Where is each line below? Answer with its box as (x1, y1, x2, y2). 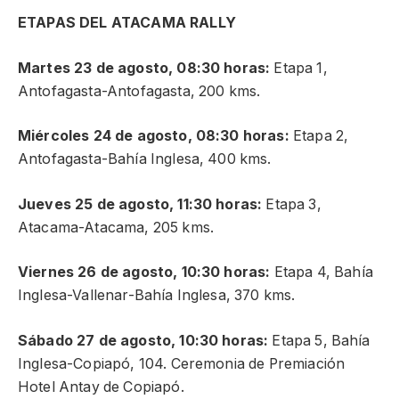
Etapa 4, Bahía (273, 264, 373, 281)
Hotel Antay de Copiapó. (18, 379, 184, 395)
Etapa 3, (265, 195, 322, 213)
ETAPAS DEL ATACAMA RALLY (18, 14, 236, 32)
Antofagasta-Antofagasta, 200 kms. (18, 82, 261, 100)
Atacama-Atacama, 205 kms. (18, 218, 214, 236)
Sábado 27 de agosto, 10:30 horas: (18, 332, 269, 349)
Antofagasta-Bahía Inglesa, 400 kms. (18, 151, 272, 168)
